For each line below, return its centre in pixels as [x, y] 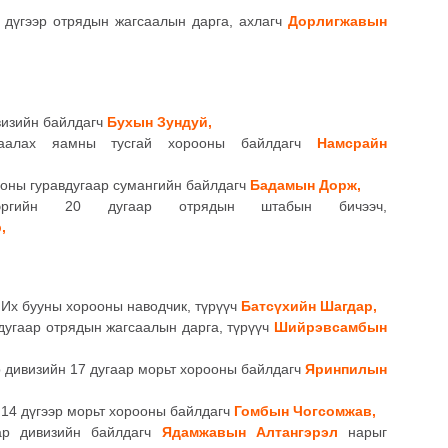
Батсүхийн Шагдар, [309, 306]
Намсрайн [352, 142]
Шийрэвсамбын [330, 327]
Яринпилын [346, 369]
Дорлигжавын [337, 20]
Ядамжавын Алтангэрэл [249, 432]
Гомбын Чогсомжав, [305, 411]
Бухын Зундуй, [159, 121]
